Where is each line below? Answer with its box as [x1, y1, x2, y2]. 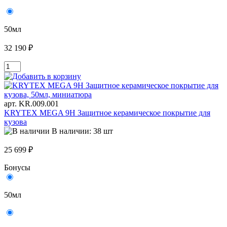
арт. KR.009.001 [4, 99, 59, 108]
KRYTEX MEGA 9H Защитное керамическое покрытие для [4, 108, 210, 118]
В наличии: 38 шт [52, 127, 113, 136]
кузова [4, 118, 27, 127]
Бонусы [4, 163, 30, 172]
